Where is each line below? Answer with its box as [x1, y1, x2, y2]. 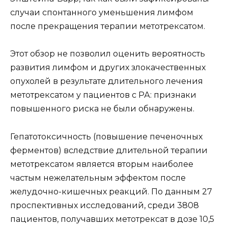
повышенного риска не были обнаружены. [10, 104, 194, 114]
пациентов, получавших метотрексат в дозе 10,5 [10, 214, 214, 224]
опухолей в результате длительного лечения [10, 76, 203, 87]
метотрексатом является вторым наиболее [10, 159, 193, 169]
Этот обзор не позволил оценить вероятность [10, 49, 205, 59]
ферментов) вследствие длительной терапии [10, 145, 208, 155]
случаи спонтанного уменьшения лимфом [10, 8, 193, 18]
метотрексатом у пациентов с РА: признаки [10, 90, 196, 100]
